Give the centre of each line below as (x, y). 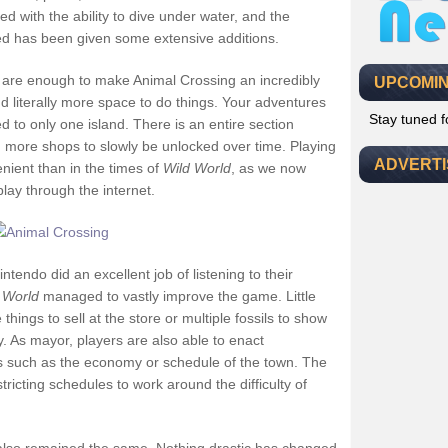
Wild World (197, 168)
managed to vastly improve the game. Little (177, 296)
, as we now (268, 168)
